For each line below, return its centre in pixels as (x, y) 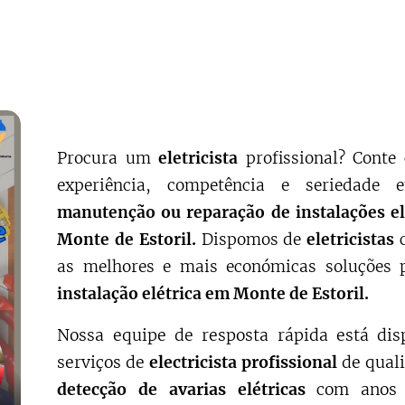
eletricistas (351, 239)
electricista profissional (244, 362)
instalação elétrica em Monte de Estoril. (213, 293)
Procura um (108, 158)
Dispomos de (251, 239)
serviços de (104, 362)
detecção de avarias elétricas (187, 389)
